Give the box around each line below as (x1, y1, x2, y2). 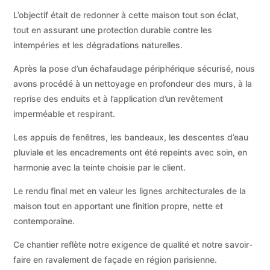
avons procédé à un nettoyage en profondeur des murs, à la (13, 78, 253, 89)
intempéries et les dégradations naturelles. (13, 39, 183, 50)
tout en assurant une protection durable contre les (13, 24, 213, 35)
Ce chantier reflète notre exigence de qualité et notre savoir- (13, 239, 253, 250)
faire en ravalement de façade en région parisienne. (13, 254, 218, 265)
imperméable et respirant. (13, 108, 116, 119)
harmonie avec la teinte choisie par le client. (13, 162, 186, 172)
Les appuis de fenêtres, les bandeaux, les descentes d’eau (13, 131, 249, 142)
